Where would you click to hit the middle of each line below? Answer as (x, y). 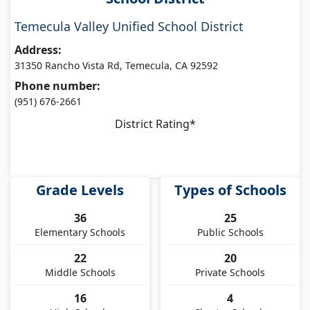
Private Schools (230, 272)
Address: (38, 49)
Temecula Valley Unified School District (129, 26)
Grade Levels (80, 190)
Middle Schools (80, 272)
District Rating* (155, 124)
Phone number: (57, 85)
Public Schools (230, 232)
